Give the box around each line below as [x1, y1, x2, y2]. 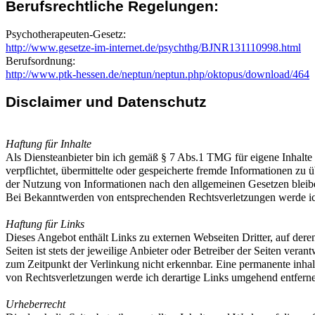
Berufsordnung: [6, 55, 75, 67]
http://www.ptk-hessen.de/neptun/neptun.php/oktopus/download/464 [6, 68, 309, 81]
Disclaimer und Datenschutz [6, 94, 207, 111]
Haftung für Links [6, 217, 84, 230]
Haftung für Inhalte [6, 137, 91, 150]
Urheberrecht [6, 297, 65, 310]
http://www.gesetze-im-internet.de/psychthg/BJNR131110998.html [6, 41, 301, 54]
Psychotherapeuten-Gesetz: [6, 28, 126, 41]
